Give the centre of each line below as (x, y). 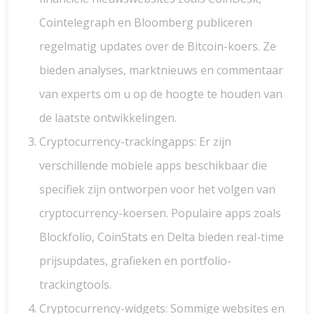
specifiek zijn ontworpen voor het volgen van (157, 189)
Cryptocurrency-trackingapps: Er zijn (135, 142)
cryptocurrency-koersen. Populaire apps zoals (160, 213)
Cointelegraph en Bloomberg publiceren (146, 22)
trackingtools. (75, 285)
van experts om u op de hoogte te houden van (161, 94)
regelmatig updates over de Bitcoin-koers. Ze (158, 46)
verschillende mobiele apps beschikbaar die (153, 165)
